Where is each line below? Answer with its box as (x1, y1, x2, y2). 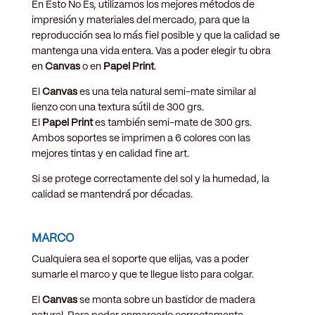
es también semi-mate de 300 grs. (92, 117, 252, 128)
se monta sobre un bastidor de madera (77, 295, 255, 305)
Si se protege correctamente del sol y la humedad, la (31, 174, 269, 184)
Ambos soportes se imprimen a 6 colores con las (31, 133, 250, 143)
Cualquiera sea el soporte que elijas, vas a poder (31, 254, 249, 264)
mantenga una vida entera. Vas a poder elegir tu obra (31, 46, 271, 56)
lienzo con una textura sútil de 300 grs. (31, 102, 204, 112)
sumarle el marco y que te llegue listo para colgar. (31, 269, 254, 280)
